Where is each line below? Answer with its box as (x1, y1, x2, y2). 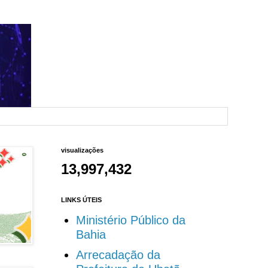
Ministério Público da (75, 214, 185, 227)
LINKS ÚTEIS (60, 196, 102, 204)
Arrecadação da (75, 248, 160, 262)
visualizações (60, 147, 103, 154)
